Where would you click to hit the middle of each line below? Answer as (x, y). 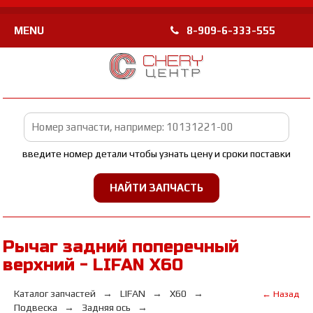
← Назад (280, 294)
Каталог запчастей (55, 293)
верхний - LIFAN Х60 (93, 265)
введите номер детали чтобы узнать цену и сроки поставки (156, 154)
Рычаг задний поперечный (121, 247)
